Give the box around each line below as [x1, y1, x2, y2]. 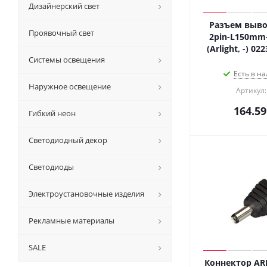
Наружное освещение [29, 81, 111, 92]
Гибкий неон [29, 108, 76, 119]
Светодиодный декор [29, 135, 107, 145]
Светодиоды [29, 162, 74, 172]
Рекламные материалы [29, 215, 114, 226]
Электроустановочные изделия [29, 188, 144, 199]
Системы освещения [29, 54, 105, 65]
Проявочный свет [29, 27, 94, 38]
